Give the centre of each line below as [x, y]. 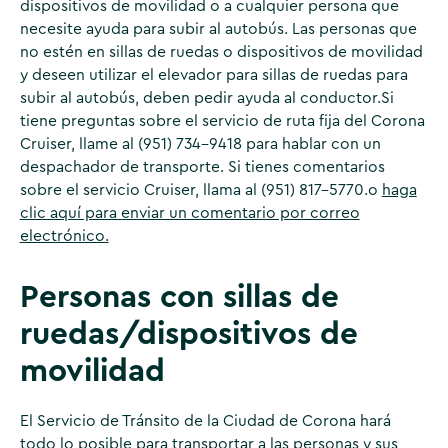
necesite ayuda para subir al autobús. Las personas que [218, 28]
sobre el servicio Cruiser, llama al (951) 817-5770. [193, 189]
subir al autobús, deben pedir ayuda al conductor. [200, 97]
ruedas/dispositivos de [188, 335]
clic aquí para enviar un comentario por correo [189, 212]
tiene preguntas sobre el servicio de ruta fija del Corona [222, 120]
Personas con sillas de [179, 298]
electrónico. [64, 235]
